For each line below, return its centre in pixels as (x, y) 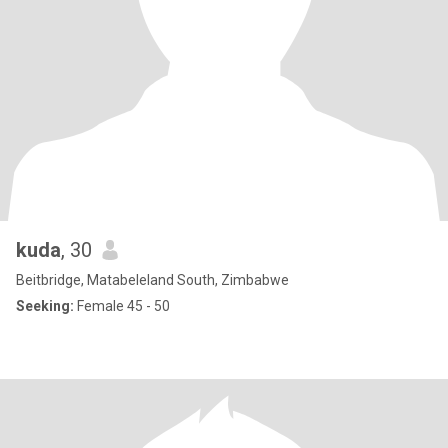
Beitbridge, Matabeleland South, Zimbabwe (152, 280)
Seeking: (45, 306)
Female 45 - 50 (122, 306)
